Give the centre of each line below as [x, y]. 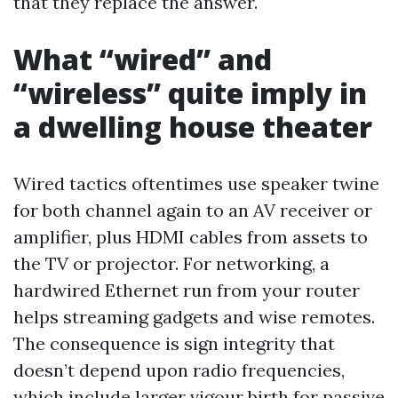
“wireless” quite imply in [190, 93]
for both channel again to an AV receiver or [193, 210]
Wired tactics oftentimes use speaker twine [196, 183]
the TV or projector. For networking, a [171, 263]
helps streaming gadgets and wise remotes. [194, 317]
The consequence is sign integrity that [174, 343]
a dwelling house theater [193, 127]
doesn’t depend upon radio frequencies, [179, 370]
